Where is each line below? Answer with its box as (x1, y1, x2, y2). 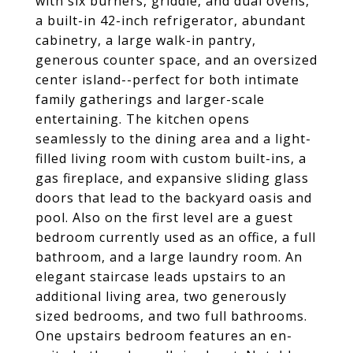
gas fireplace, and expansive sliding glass (35, 169, 309, 187)
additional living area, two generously (35, 288, 287, 305)
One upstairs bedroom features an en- (35, 327, 292, 344)
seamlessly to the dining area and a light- (35, 130, 311, 147)
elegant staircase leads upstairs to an (35, 268, 286, 285)
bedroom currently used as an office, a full (35, 229, 316, 246)
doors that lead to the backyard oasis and (35, 189, 312, 206)
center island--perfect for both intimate (35, 71, 299, 88)
